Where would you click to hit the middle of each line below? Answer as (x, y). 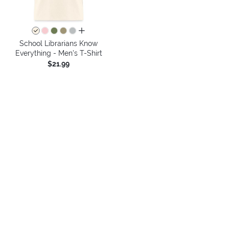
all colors (93, 31)
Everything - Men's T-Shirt (59, 53)
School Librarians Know (59, 43)
